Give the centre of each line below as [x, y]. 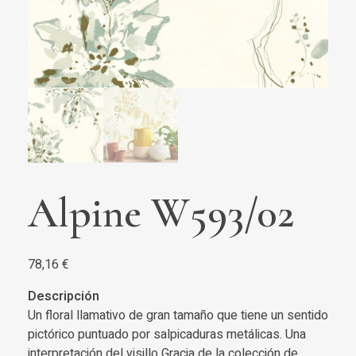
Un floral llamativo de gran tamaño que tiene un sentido [178, 316]
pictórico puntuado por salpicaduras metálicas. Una [167, 335]
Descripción [64, 297]
